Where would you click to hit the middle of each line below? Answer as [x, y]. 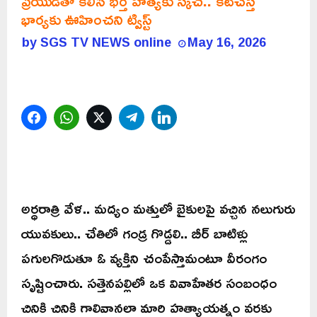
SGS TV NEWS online [106, 42]
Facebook [75, 117]
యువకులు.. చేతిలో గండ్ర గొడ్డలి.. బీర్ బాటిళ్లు [134, 232]
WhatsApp [109, 117]
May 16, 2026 [227, 42]
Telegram [172, 117]
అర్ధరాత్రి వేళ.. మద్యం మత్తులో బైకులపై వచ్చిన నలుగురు [158, 208]
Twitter [134, 117]
